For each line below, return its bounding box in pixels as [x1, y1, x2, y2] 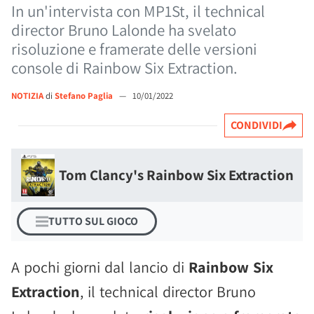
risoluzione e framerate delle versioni [11, 39, 257, 60]
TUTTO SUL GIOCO [48, 214, 138, 228]
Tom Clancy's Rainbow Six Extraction [59, 165, 294, 184]
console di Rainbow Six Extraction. [11, 57, 238, 78]
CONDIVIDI [231, 118, 282, 132]
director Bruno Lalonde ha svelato [11, 20, 236, 41]
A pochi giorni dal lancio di [11, 257, 189, 277]
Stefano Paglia [55, 90, 115, 102]
